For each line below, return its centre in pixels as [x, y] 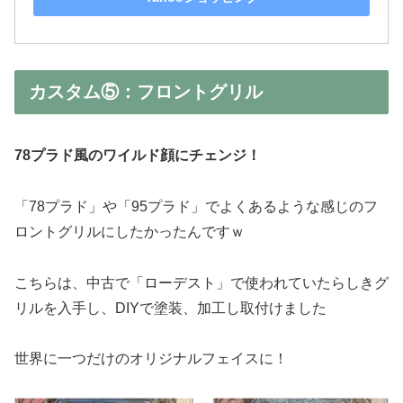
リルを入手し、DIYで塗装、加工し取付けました [170, 308]
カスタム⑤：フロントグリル [146, 91]
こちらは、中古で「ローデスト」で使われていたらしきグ [201, 282]
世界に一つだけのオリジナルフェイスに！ [151, 359]
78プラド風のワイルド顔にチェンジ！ [138, 155]
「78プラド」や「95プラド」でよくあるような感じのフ [196, 206]
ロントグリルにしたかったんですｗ [130, 231]
